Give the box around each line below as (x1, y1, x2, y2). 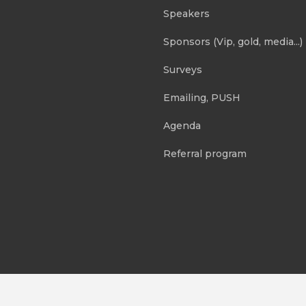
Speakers (163, 8, 210, 20)
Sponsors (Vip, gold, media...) (163, 36, 303, 48)
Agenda (163, 120, 201, 132)
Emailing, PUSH (163, 92, 240, 104)
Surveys (163, 64, 202, 76)
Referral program (163, 148, 247, 160)
